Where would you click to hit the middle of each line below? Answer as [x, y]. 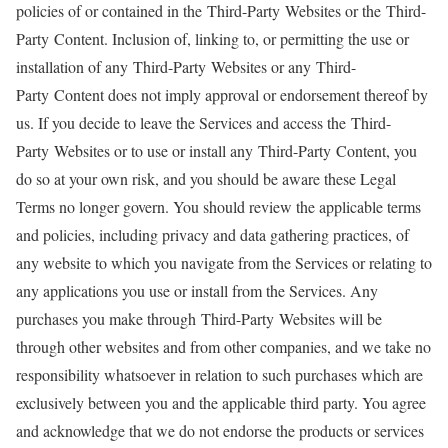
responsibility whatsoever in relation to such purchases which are [219, 374]
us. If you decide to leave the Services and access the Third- [203, 122]
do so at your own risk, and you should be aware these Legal [206, 178]
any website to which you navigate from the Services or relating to [224, 262]
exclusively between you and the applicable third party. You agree [221, 402]
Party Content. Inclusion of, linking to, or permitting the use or [212, 38]
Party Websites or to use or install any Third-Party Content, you [216, 150]
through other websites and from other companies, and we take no [223, 346]
